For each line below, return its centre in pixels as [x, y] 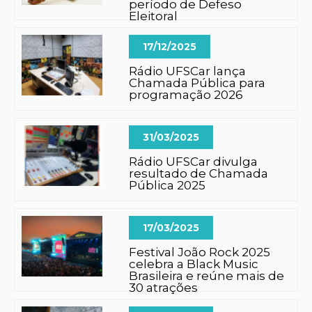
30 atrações [164, 288]
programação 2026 [186, 95]
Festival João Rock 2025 [200, 252]
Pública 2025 [167, 185]
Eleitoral [154, 16]
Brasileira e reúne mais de [207, 276]
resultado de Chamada [199, 173]
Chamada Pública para [197, 83]
